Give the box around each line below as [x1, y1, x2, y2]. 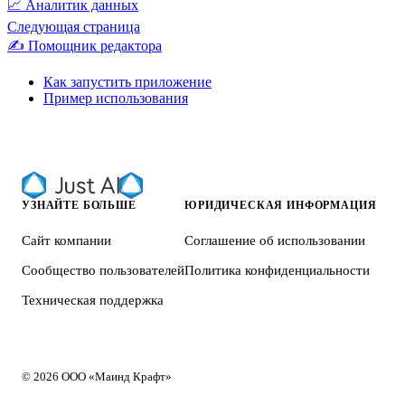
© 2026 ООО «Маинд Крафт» [22, 370, 172, 384]
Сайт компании [22, 233, 111, 249]
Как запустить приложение [43, 74, 212, 90]
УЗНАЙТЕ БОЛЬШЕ [22, 199, 137, 212]
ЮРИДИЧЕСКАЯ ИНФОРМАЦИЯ [184, 199, 377, 212]
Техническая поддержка [22, 293, 164, 308]
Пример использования [43, 90, 188, 107]
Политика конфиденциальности [184, 263, 370, 278]
